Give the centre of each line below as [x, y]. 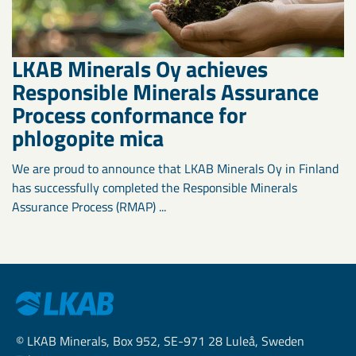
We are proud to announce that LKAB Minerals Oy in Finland [175, 169]
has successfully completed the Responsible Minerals [155, 188]
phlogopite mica [88, 138]
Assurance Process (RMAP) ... [89, 207]
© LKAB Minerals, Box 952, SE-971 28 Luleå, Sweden [160, 341]
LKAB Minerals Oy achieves [140, 69]
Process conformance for [129, 115]
